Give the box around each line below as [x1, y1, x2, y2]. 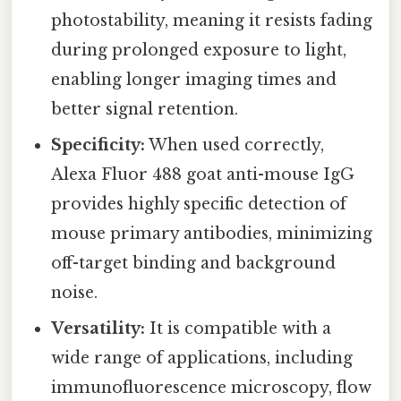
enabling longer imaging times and [51, 70, 337, 90]
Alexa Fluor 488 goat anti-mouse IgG [51, 165, 355, 185]
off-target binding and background [51, 253, 337, 274]
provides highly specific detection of [51, 194, 347, 215]
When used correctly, [145, 135, 325, 156]
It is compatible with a [145, 319, 332, 339]
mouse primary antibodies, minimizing [51, 224, 373, 244]
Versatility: [51, 319, 146, 339]
